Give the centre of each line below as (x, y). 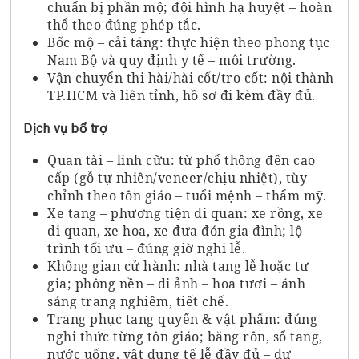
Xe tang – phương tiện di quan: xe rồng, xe (186, 213)
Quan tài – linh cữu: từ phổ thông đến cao (182, 160)
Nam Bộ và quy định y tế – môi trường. (172, 60)
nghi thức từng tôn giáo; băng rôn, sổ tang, (185, 336)
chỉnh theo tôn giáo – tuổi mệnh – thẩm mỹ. (187, 195)
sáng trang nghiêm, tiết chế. (138, 301)
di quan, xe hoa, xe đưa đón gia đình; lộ (175, 230)
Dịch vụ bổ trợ (65, 128)
